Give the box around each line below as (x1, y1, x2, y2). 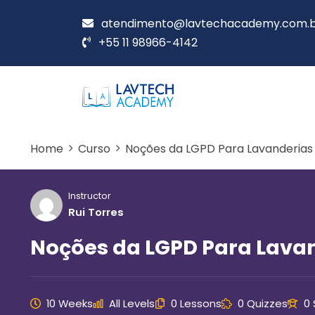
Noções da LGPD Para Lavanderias (125, 140, 313, 157)
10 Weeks (46, 295, 93, 311)
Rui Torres (68, 204, 124, 219)
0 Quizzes (238, 295, 288, 311)
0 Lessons (171, 295, 221, 311)
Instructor (68, 189, 111, 202)
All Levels (109, 295, 155, 311)
